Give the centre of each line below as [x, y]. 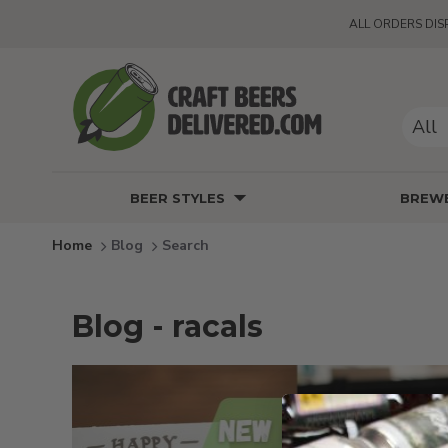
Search [185, 245]
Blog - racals [167, 327]
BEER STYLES [177, 197]
